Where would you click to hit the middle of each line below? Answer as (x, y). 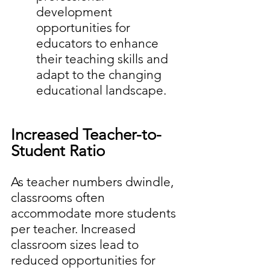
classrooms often (59, 198)
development (76, 12)
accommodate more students (95, 213)
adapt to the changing (100, 75)
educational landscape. (101, 90)
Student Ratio (58, 151)
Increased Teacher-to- (86, 135)
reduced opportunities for (85, 260)
